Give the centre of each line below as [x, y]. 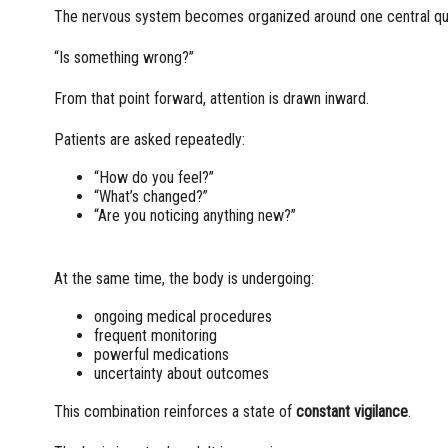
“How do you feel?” [153, 178]
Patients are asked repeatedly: [149, 140]
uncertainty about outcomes [181, 374]
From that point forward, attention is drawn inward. [211, 99]
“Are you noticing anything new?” [194, 216]
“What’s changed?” [150, 197]
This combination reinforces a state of [174, 412]
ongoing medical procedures [182, 317]
